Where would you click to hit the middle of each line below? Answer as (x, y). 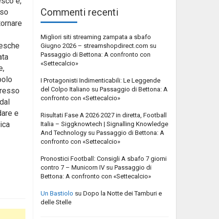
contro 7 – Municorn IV (73, 167)
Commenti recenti (79, 12)
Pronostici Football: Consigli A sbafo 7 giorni (104, 158)
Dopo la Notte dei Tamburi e (122, 193)
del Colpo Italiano (65, 89)
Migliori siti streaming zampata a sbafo (96, 37)
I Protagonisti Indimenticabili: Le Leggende (100, 80)
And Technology (64, 132)
